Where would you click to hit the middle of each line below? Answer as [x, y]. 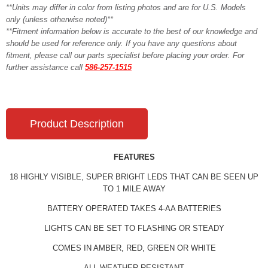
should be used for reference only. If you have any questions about [121, 43]
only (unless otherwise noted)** [60, 19]
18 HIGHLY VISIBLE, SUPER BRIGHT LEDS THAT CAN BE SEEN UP [134, 176]
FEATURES [134, 157]
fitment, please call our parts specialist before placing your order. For [125, 55]
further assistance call [45, 67]
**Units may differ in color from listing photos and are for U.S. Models [126, 7]
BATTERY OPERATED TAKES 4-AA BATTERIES [134, 208]
